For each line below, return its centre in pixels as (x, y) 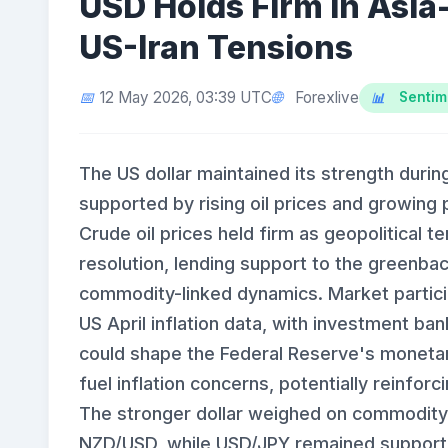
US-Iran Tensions (216, 47)
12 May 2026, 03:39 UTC (186, 97)
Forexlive (327, 97)
